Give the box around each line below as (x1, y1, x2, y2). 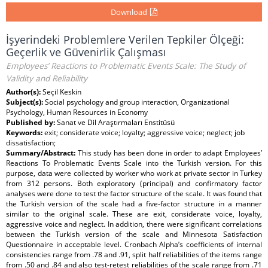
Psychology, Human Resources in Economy (6, 107, 148, 117)
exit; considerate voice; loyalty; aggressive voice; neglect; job (44, 127, 245, 138)
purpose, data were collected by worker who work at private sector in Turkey (6, 168, 262, 178)
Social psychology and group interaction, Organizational (45, 97, 230, 107)
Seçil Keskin (42, 87, 81, 97)
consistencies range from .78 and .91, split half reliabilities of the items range (6, 249, 262, 260)
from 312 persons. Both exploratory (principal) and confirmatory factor (6, 178, 262, 188)
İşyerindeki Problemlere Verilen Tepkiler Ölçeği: (6, 32, 244, 47)
